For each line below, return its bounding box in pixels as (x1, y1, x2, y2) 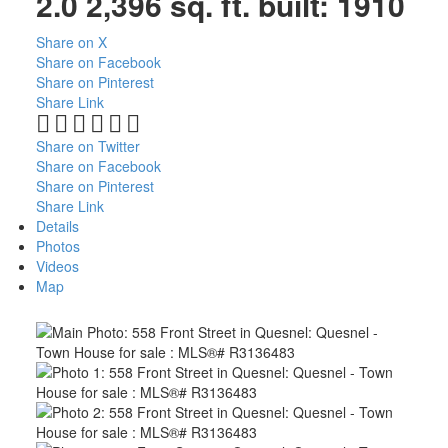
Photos (35, 235, 80, 256)
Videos (35, 255, 79, 276)
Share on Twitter (35, 135, 140, 156)
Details (35, 215, 79, 236)
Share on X (35, 31, 107, 52)
